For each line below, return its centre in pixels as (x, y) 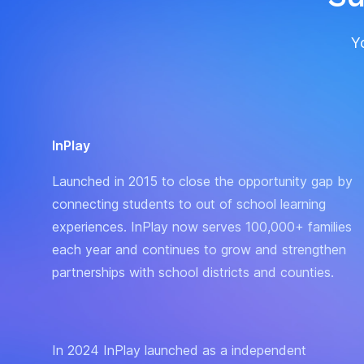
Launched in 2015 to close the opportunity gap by (202, 181)
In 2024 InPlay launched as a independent (179, 350)
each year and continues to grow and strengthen (199, 249)
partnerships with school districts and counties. (193, 272)
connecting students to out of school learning (189, 204)
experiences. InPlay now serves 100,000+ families (202, 226)
